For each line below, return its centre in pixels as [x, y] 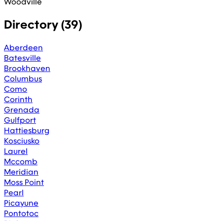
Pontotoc [21, 213]
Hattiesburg [27, 130]
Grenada [22, 110]
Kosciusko [22, 141]
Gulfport [20, 120]
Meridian [21, 172]
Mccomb [21, 161]
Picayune [21, 203]
